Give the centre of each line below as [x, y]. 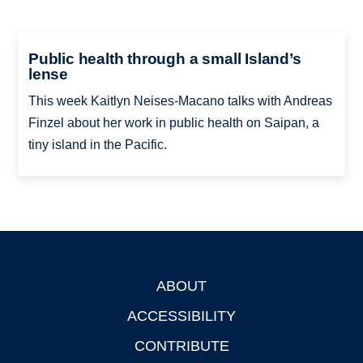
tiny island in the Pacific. [97, 144]
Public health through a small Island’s [164, 58]
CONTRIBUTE [181, 346]
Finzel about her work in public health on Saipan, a [173, 122]
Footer [37, 288]
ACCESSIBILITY [181, 316]
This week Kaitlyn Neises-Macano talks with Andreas [180, 100]
